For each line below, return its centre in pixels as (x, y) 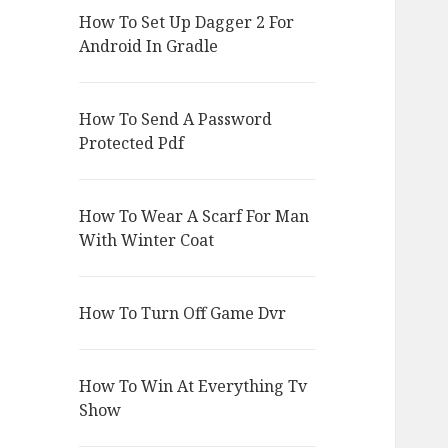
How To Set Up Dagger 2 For (187, 22)
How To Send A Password (176, 119)
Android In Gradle (149, 46)
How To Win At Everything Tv (193, 386)
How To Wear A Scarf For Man (194, 216)
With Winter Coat (147, 240)
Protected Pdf (132, 143)
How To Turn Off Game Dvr (183, 313)
